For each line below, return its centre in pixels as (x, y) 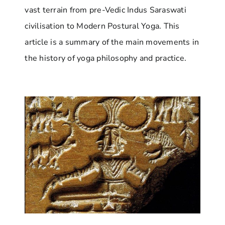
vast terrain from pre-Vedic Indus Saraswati (105, 10)
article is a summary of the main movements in (112, 42)
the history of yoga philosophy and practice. (106, 59)
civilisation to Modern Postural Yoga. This (102, 26)
